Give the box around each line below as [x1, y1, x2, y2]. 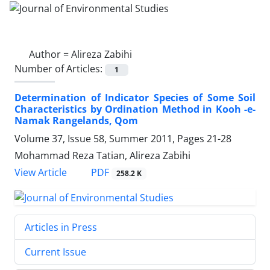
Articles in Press [25, 220, 97, 234]
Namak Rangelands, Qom [14, 113, 138, 127]
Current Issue [25, 245, 86, 259]
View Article [14, 166, 67, 179]
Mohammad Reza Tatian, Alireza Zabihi [14, 148, 190, 162]
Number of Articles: [14, 61, 105, 75]
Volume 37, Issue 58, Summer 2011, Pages [14, 131, 207, 145]
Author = [29, 47, 71, 61]
